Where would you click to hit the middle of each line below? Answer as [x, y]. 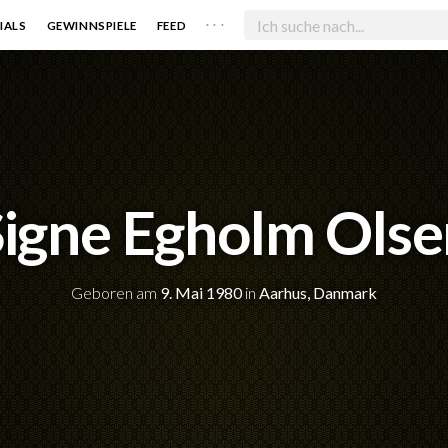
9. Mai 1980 [201, 292]
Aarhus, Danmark [318, 292]
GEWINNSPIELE [91, 25]
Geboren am [115, 292]
